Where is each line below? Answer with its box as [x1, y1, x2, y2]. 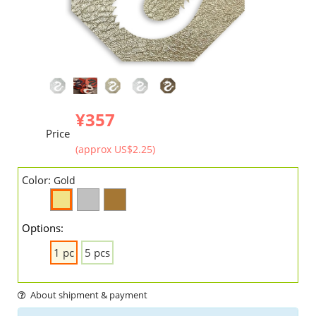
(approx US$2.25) [75, 142, 155, 157]
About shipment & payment [30, 288, 147, 302]
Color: [22, 173, 54, 188]
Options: [22, 221, 63, 236]
